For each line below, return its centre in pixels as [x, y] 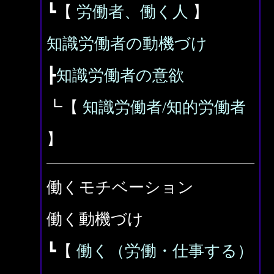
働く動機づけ [95, 219]
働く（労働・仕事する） [165, 251]
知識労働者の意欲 [120, 76]
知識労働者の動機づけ [127, 44]
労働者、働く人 [132, 12]
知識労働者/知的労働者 [164, 107]
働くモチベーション [120, 187]
